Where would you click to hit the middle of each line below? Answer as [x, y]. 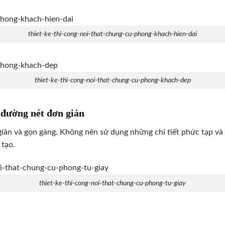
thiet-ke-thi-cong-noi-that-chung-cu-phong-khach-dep [113, 80]
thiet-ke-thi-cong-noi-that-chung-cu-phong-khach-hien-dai [113, 34]
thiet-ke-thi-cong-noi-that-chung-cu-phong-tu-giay [113, 183]
